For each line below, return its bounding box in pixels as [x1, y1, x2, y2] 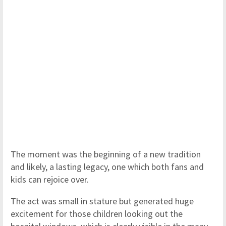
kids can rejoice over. [11, 174, 91, 185]
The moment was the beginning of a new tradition [11, 148, 201, 160]
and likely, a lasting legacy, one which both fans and [11, 161, 204, 173]
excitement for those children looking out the [11, 208, 183, 219]
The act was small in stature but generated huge [11, 195, 194, 207]
